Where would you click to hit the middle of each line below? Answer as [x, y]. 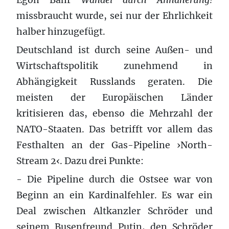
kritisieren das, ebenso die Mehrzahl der [114, 113]
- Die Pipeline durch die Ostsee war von [114, 179]
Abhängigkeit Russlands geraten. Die [114, 82]
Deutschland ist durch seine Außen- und [114, 50]
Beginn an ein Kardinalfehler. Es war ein [114, 195]
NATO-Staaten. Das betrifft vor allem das [114, 129]
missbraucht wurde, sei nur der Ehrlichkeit [114, 16]
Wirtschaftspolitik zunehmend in [114, 66]
